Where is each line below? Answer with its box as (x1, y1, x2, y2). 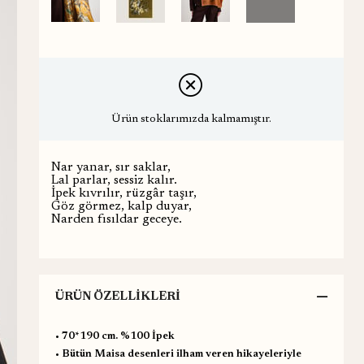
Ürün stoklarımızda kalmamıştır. (110, 113, 271, 125)
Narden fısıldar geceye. (50, 212, 182, 226)
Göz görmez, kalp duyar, (50, 199, 192, 213)
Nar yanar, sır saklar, (50, 160, 171, 174)
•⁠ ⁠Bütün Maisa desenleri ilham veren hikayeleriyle (54, 348, 301, 359)
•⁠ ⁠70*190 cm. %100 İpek (54, 330, 175, 341)
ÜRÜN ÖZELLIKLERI (54, 290, 180, 303)
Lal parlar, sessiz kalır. (50, 173, 177, 187)
